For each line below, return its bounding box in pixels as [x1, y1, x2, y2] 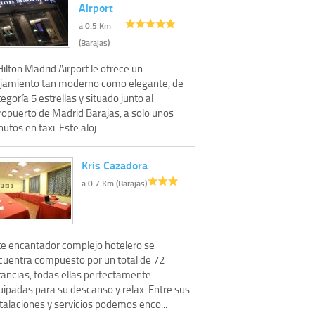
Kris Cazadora [82, 156, 148, 173]
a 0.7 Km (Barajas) [82, 176, 147, 189]
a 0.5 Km [79, 19, 111, 32]
